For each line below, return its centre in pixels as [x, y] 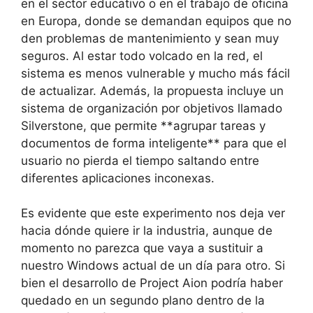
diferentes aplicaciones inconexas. [118, 178]
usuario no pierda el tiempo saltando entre [140, 160]
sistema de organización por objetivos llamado [152, 108]
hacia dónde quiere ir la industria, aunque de [147, 231]
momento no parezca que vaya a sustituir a [142, 248]
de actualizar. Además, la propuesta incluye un [152, 90]
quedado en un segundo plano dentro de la [143, 301]
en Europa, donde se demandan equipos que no [156, 21]
